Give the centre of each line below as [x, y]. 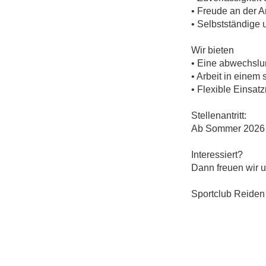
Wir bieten [212, 50]
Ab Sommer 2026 [228, 128]
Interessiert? [217, 154]
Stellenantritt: [218, 115]
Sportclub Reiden [228, 194]
